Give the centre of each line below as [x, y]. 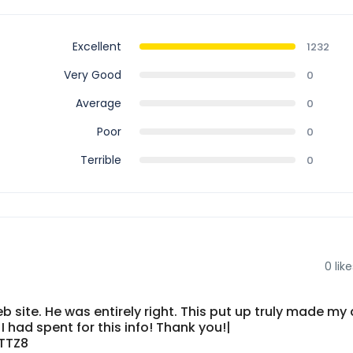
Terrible [100, 160]
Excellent [97, 46]
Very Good [92, 74]
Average [98, 103]
